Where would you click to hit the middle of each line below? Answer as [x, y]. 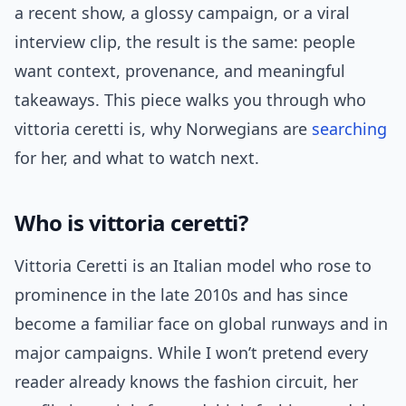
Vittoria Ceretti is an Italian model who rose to [193, 266]
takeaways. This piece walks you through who [190, 100]
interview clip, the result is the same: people [185, 42]
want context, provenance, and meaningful [180, 71]
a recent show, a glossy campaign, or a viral [182, 13]
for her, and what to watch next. [137, 158]
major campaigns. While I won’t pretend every [191, 353]
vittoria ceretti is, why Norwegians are [163, 129]
